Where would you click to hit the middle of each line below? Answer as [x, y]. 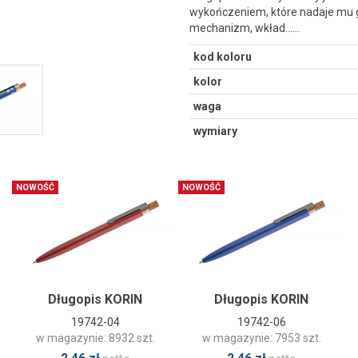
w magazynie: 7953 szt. [261, 338]
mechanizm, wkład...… [245, 28]
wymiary [215, 131]
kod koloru [223, 57]
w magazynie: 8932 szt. [95, 338]
